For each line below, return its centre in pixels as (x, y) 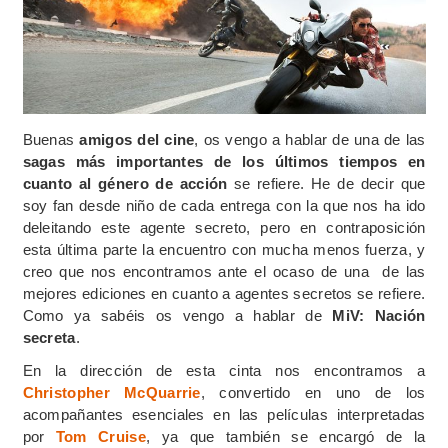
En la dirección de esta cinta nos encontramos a (224, 371)
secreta (49, 338)
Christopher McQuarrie (111, 393)
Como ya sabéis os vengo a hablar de (177, 316)
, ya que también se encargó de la (285, 437)
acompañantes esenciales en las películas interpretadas (224, 415)
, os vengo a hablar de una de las (310, 140)
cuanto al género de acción (125, 184)
